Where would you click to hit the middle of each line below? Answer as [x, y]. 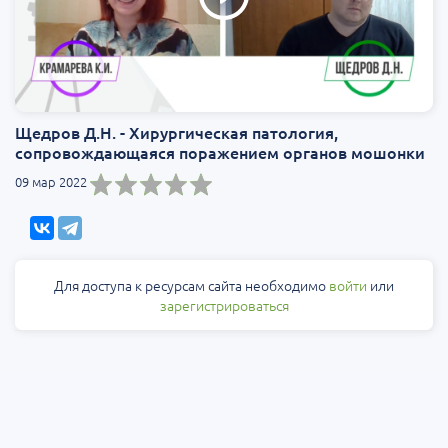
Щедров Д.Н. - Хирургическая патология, [176, 132]
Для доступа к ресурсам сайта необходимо [191, 285]
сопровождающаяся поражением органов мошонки [220, 152]
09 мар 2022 [51, 182]
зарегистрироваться [224, 305]
